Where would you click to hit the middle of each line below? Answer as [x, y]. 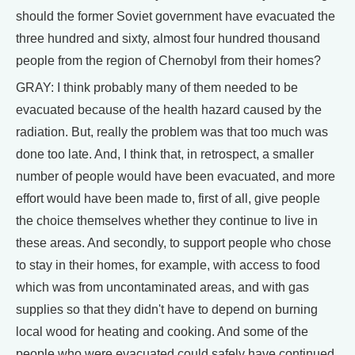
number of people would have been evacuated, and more [176, 176]
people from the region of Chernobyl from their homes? [168, 61]
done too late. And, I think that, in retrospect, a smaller [165, 154]
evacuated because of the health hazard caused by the [169, 110]
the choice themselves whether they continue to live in [167, 221]
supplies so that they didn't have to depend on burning [167, 309]
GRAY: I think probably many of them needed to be [157, 88]
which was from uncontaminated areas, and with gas [162, 287]
